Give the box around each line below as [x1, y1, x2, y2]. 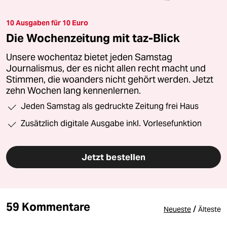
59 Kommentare [6, 200, 91, 214]
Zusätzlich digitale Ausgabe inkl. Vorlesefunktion [21, 119, 202, 129]
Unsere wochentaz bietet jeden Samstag [6, 52, 172, 63]
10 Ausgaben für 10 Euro [6, 18, 88, 28]
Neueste [164, 205, 191, 214]
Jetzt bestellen [81, 152, 146, 163]
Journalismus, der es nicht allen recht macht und [6, 63, 206, 74]
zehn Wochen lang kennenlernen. [6, 85, 141, 97]
